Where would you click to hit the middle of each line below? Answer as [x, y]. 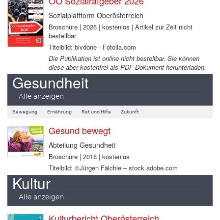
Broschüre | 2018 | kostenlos [89, 156]
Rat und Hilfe [96, 112]
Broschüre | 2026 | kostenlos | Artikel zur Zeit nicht [120, 27]
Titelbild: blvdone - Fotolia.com [92, 47]
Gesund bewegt [79, 130]
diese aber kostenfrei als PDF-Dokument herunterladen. [127, 67]
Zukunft [130, 112]
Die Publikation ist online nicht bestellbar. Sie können [124, 58]
